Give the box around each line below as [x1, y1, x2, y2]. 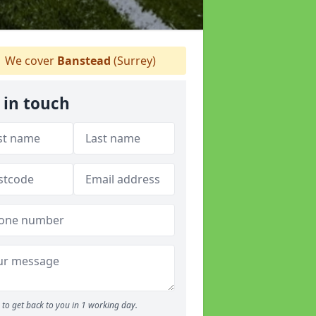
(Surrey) [111, 53, 156, 68]
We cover [2, 53, 57, 68]
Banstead [57, 53, 111, 68]
